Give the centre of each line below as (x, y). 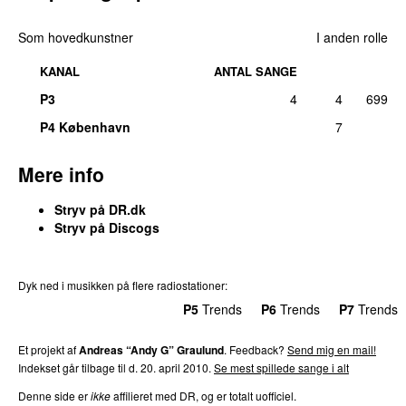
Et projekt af (48, 350)
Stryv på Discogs (107, 228)
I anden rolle (352, 38)
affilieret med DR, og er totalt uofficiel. (203, 396)
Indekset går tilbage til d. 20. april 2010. (116, 368)
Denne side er (54, 396)
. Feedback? (256, 350)
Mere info (61, 174)
